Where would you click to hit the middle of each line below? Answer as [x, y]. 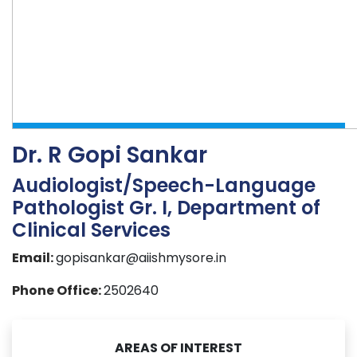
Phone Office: [58, 291]
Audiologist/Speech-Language [164, 186]
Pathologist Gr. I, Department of [166, 208]
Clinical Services [91, 230]
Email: [34, 258]
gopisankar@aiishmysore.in [141, 258]
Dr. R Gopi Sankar [110, 155]
